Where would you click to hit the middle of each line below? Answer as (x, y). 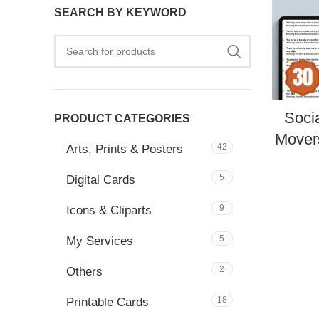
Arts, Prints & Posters (125, 149)
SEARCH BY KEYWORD (120, 12)
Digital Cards (101, 180)
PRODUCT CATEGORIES (122, 119)
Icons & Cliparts (109, 210)
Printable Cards (108, 302)
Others (84, 272)
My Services (100, 241)
